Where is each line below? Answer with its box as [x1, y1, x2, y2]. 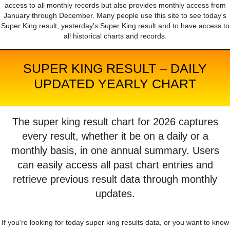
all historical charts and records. [63, 32, 167, 41]
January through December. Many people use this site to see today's [4, 11, 226, 20]
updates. [95, 188, 135, 200]
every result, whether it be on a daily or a [22, 130, 208, 142]
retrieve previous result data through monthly [13, 174, 217, 185]
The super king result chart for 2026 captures [12, 116, 218, 128]
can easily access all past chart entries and [17, 159, 213, 171]
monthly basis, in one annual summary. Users [11, 145, 219, 157]
